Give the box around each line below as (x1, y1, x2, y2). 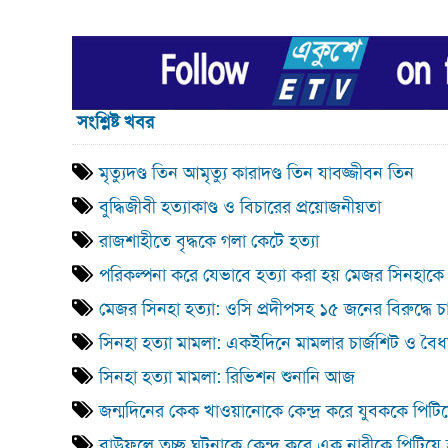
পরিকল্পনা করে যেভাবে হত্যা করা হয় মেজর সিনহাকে (99, 263, 444, 288)
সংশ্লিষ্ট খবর (72, 110, 154, 135)
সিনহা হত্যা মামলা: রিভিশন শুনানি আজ (99, 365, 355, 390)
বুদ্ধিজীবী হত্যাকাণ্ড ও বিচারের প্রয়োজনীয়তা (99, 195, 381, 220)
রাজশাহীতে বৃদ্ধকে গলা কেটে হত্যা (99, 229, 319, 254)
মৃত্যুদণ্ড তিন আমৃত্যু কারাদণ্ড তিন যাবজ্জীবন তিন (99, 161, 414, 186)
